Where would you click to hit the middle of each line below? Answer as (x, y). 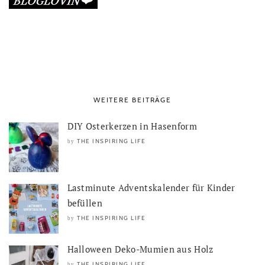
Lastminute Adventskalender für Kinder (151, 188)
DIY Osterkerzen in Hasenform (132, 126)
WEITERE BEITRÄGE (132, 100)
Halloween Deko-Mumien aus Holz (140, 249)
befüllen (85, 203)
